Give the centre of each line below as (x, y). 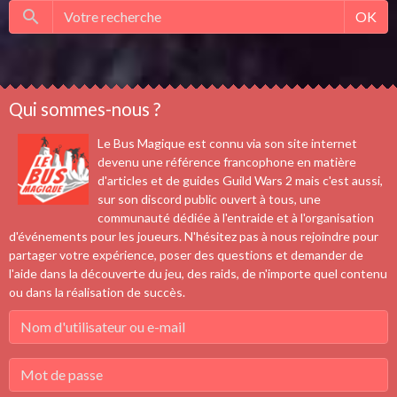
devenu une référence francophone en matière (227, 162)
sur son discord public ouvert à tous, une (209, 199)
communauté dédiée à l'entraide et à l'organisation (236, 218)
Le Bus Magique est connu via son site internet (227, 144)
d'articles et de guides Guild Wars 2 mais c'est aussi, (240, 181)
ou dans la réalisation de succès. (97, 292)
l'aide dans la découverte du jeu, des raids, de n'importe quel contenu (198, 274)
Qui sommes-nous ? (85, 109)
